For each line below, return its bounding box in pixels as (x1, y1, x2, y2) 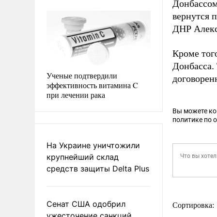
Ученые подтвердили (46, 70, 117, 80)
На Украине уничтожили (46, 140, 140, 150)
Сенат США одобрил (46, 199, 125, 209)
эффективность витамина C (46, 79, 138, 90)
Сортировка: (172, 201, 216, 209)
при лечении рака (46, 89, 105, 100)
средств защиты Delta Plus (46, 163, 149, 173)
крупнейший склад (46, 152, 119, 162)
